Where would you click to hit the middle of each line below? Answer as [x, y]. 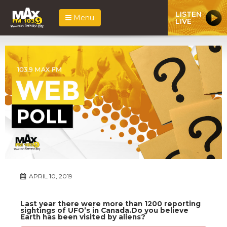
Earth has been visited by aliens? [83, 217]
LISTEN [188, 14]
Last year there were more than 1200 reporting [110, 203]
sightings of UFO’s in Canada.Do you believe [104, 210]
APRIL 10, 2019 [50, 176]
